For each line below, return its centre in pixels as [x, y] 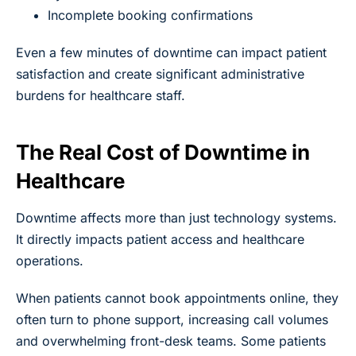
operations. [50, 260]
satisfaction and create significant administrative [160, 74]
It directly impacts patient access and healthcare [160, 239]
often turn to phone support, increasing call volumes [172, 319]
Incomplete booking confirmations [150, 15]
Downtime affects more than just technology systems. [176, 217]
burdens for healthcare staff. [101, 95]
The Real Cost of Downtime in [163, 152]
